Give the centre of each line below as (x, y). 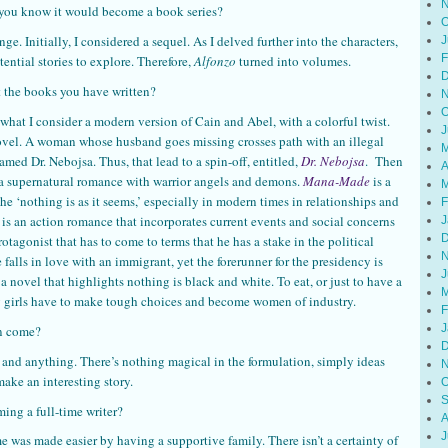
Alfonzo (215, 60)
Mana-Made (336, 180)
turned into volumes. (293, 60)
